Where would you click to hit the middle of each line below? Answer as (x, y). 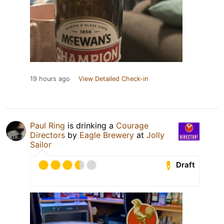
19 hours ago (50, 78)
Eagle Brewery (107, 135)
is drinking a (90, 125)
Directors (47, 135)
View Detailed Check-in (113, 78)
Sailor (41, 144)
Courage (132, 125)
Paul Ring (47, 125)
